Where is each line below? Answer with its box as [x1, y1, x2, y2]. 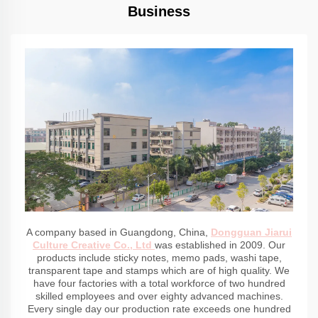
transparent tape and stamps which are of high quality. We [28, 265, 290, 277]
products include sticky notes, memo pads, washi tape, [36, 252, 282, 264]
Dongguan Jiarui [211, 226, 292, 238]
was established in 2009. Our [155, 239, 285, 251]
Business [128, 3, 190, 19]
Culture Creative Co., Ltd [33, 239, 155, 251]
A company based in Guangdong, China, [26, 226, 211, 238]
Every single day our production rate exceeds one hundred [27, 303, 291, 315]
